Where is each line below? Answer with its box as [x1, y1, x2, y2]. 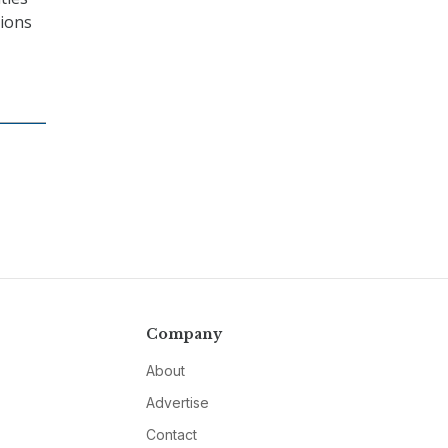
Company [145, 325, 222, 344]
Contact [145, 426, 197, 444]
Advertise [145, 394, 209, 412]
